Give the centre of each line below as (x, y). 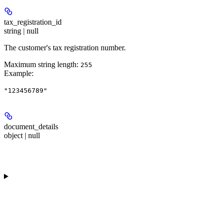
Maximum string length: (42, 65)
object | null (22, 136)
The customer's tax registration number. (65, 48)
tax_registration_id (33, 22)
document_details (31, 127)
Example (18, 74)
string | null (21, 31)
